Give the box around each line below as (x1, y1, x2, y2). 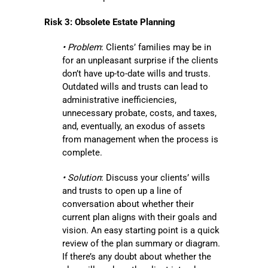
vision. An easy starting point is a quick (62, 225, 220, 236)
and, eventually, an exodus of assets (62, 121, 205, 132)
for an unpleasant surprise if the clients (62, 55, 218, 66)
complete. (62, 147, 102, 159)
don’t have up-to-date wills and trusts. (62, 68, 211, 80)
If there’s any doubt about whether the (62, 251, 211, 263)
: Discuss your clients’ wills (101, 172, 210, 184)
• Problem (62, 42, 101, 53)
